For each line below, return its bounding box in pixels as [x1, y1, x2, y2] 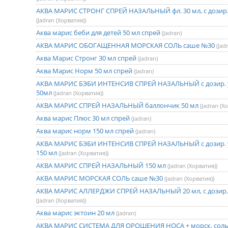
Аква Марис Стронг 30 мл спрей [36, 53, 138, 63]
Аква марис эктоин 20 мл [36, 208, 116, 217]
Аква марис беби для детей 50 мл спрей [36, 28, 162, 37]
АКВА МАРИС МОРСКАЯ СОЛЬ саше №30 [36, 174, 164, 183]
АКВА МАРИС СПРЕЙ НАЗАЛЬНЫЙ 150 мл [36, 161, 167, 170]
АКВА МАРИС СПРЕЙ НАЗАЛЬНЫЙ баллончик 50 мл [36, 101, 200, 110]
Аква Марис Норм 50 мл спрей [36, 66, 134, 75]
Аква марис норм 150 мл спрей [36, 126, 135, 135]
